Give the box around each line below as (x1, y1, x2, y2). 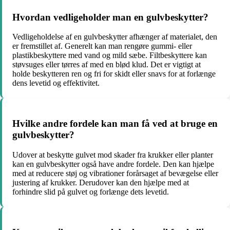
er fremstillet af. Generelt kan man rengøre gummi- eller (12, 42, 192, 51)
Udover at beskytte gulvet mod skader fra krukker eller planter (12, 150, 213, 159)
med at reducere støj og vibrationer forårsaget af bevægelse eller (12, 168, 218, 178)
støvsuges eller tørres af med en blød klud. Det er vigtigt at (12, 60, 201, 69)
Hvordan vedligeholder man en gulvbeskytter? (12, 11, 208, 23)
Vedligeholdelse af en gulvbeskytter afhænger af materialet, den (12, 32, 217, 42)
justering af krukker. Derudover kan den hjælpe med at (12, 178, 189, 187)
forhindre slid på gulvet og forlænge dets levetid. (12, 187, 169, 196)
